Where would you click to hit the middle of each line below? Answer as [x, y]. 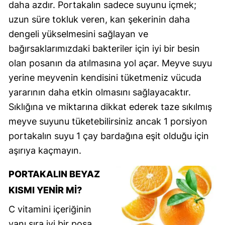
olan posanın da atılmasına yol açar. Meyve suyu [110, 63]
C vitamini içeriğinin [50, 209]
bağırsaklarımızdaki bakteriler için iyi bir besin [104, 48]
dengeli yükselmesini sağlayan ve [78, 34]
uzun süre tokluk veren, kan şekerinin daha [99, 19]
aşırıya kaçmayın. [45, 150]
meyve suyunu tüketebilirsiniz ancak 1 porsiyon [108, 121]
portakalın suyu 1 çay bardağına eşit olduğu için [109, 136]
